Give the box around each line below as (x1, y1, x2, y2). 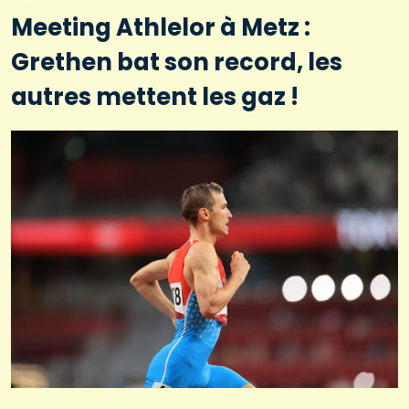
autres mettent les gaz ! (11, 79, 299, 113)
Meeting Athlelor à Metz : (11, 10, 310, 44)
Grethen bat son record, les (11, 45, 342, 79)
